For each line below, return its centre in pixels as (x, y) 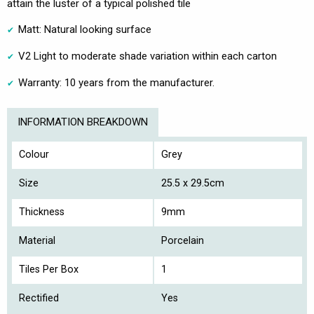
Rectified (39, 298)
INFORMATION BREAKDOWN (83, 122)
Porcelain (183, 240)
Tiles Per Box (49, 269)
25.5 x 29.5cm (193, 183)
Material (37, 240)
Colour (34, 154)
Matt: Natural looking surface (85, 29)
